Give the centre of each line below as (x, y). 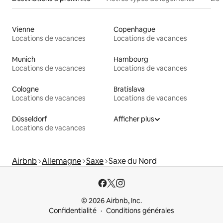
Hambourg (131, 59)
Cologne (25, 89)
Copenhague (134, 29)
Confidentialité (73, 211)
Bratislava (129, 89)
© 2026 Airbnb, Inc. (111, 201)
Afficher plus (134, 119)
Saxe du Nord (133, 161)
